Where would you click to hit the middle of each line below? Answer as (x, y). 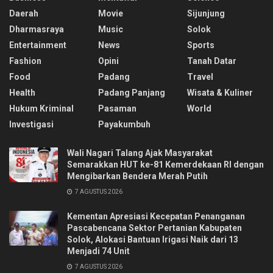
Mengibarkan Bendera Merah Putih (137, 176)
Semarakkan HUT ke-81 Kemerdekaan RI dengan (165, 165)
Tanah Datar (212, 61)
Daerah (24, 14)
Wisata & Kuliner (220, 93)
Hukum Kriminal (41, 109)
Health (22, 93)
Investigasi (31, 125)
